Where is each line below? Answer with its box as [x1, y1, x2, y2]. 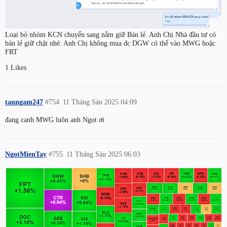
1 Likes [5, 63, 26, 71]
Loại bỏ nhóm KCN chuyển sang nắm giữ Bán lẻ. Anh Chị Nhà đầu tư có [5, 30, 216, 39]
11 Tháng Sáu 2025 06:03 [66, 149, 141, 158]
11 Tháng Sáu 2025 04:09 [63, 97, 137, 106]
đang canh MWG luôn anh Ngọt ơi [5, 115, 104, 124]
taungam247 [5, 97, 43, 106]
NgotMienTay [5, 149, 47, 158]
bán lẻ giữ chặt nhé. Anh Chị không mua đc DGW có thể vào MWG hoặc [5, 39, 215, 47]
